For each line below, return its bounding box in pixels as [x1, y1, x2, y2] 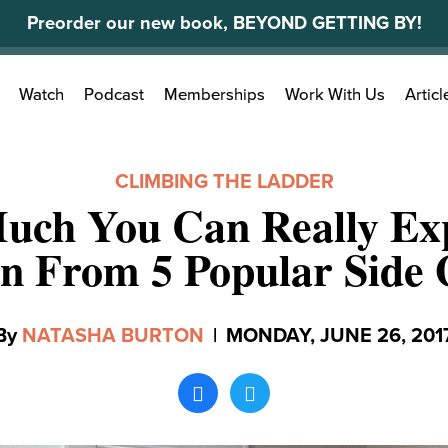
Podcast [84, 85, 144, 106]
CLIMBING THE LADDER [114, 170, 334, 194]
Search [63, 75, 111, 95]
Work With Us [285, 85, 385, 106]
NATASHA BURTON [22, 324, 204, 348]
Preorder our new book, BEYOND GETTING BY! [26, 12, 422, 34]
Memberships [164, 85, 265, 106]
